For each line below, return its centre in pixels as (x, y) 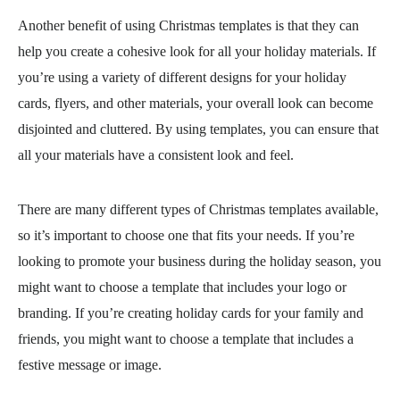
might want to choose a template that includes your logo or (182, 287)
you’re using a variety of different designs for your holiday (182, 77)
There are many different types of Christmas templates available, (198, 209)
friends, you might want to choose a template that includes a (186, 339)
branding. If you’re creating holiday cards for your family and (191, 313)
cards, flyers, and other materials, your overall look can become (196, 103)
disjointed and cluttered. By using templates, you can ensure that (198, 129)
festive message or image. (90, 365)
